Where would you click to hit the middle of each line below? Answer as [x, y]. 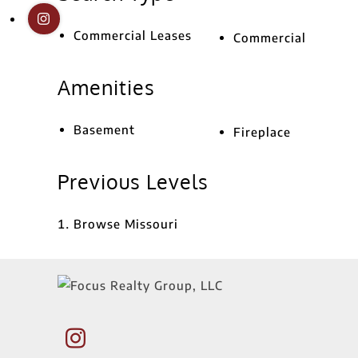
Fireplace [262, 132]
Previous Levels [133, 181]
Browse [99, 224]
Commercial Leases [133, 35]
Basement [104, 129]
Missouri [151, 224]
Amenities [106, 87]
